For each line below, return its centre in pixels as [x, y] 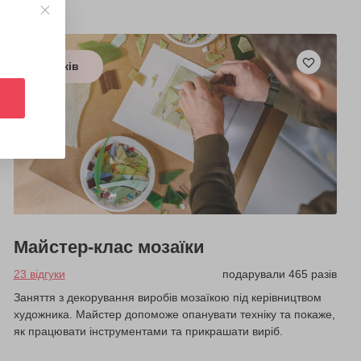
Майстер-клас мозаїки [109, 247]
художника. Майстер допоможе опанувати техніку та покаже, [174, 315]
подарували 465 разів [279, 274]
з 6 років [54, 66]
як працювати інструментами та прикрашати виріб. [148, 332]
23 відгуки [39, 274]
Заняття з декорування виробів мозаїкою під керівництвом [167, 298]
